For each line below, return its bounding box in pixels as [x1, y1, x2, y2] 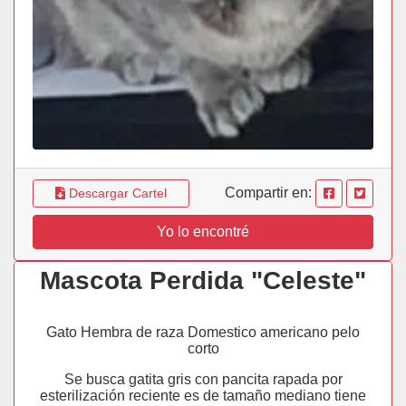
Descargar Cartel [64, 186, 167, 200]
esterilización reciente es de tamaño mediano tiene [40, 388, 366, 403]
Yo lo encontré [157, 224, 249, 239]
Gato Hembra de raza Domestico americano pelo [46, 324, 360, 340]
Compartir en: [224, 184, 315, 200]
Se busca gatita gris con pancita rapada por [63, 372, 343, 387]
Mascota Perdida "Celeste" [40, 266, 366, 295]
